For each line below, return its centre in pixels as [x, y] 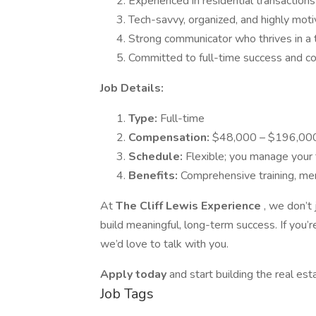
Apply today [135, 274]
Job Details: [132, 88]
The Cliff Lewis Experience [190, 206]
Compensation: [170, 138]
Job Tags [127, 294]
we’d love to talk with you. [164, 244]
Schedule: [157, 157]
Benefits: [154, 176]
